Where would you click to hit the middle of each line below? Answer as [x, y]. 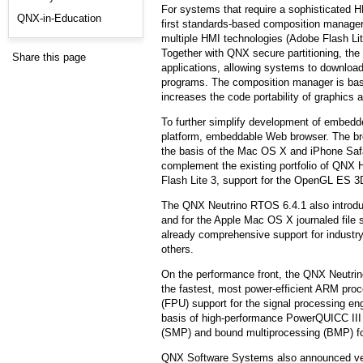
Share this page [49, 58]
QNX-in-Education [59, 19]
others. [177, 249]
